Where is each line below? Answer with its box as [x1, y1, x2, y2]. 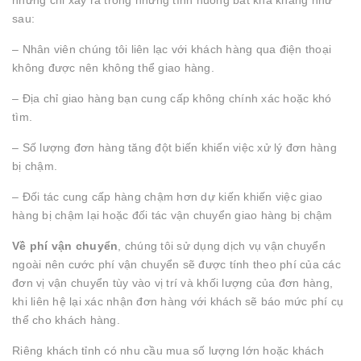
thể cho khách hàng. [12, 313, 120, 326]
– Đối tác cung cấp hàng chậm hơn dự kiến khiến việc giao [12, 190, 322, 203]
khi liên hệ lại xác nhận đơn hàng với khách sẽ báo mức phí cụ [12, 295, 344, 308]
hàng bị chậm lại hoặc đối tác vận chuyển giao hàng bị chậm [12, 209, 333, 222]
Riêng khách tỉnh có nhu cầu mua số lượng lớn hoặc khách [12, 344, 324, 357]
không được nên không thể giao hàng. [12, 61, 214, 74]
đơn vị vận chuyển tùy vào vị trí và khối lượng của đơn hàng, [12, 276, 333, 289]
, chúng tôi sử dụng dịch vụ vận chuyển [118, 239, 326, 252]
